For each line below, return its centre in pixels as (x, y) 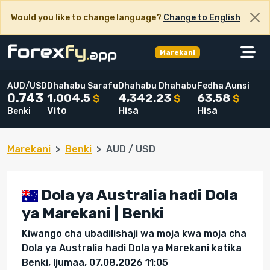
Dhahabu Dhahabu (158, 86)
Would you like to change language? (87, 18)
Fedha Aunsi (223, 86)
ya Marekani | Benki (93, 212)
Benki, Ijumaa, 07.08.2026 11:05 (95, 262)
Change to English (202, 18)
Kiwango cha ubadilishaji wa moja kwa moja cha (134, 233)
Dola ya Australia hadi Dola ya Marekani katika (132, 248)
